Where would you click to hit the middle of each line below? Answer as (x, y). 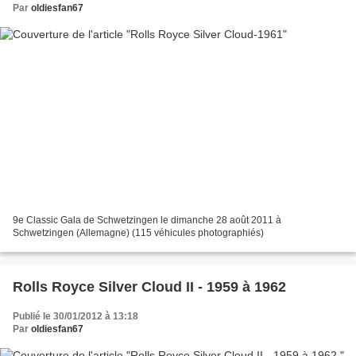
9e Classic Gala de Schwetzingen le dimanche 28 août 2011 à (147, 221)
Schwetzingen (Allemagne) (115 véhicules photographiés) (138, 233)
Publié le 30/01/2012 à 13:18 (75, 317)
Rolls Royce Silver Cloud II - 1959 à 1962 (149, 287)
